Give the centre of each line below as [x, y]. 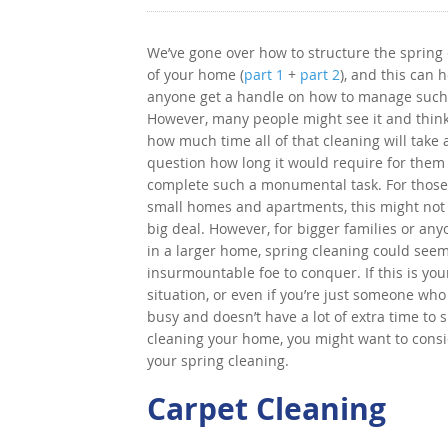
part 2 [320, 74]
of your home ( [195, 74]
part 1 [264, 74]
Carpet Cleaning [266, 408]
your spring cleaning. [218, 360]
